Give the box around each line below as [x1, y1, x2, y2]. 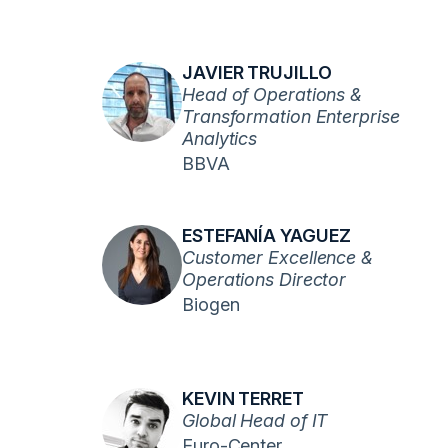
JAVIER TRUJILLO [182, 62, 332, 83]
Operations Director [182, 269, 347, 290]
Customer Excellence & [182, 247, 373, 268]
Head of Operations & [182, 84, 362, 105]
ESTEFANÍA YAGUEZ [182, 225, 351, 246]
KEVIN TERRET [182, 388, 304, 409]
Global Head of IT [182, 410, 329, 431]
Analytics [182, 128, 258, 149]
